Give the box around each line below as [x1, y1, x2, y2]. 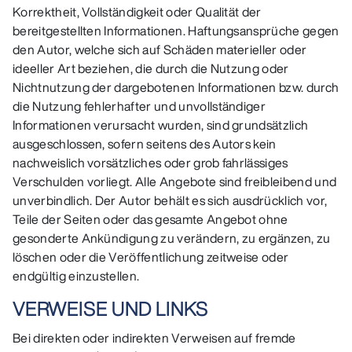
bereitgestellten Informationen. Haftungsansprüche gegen [13, 20, 339, 40]
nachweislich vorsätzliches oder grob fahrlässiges [13, 152, 288, 172]
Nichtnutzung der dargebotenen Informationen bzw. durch [13, 77, 339, 97]
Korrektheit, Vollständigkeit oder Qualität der [13, 2, 262, 21]
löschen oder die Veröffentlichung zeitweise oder [13, 247, 289, 266]
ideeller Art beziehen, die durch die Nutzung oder [13, 58, 289, 78]
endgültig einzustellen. [13, 266, 140, 285]
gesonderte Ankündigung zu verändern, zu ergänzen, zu [13, 228, 331, 247]
